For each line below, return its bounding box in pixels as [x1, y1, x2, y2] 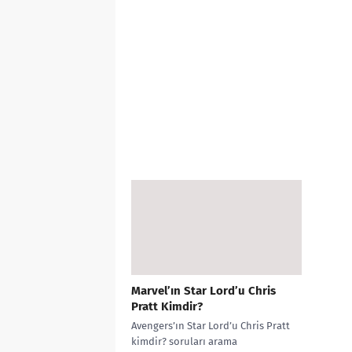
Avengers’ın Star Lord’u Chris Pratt [131, 320, 290, 332]
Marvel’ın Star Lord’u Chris [131, 284, 276, 299]
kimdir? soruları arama [131, 335, 237, 348]
